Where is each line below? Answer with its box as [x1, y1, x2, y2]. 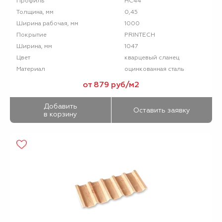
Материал [16, 65, 45, 72]
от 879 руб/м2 [83, 80, 139, 89]
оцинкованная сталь [124, 65, 184, 72]
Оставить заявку [133, 106, 190, 114]
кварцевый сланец [124, 54, 179, 61]
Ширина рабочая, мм [16, 20, 78, 27]
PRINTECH [124, 31, 155, 38]
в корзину [43, 110, 77, 118]
